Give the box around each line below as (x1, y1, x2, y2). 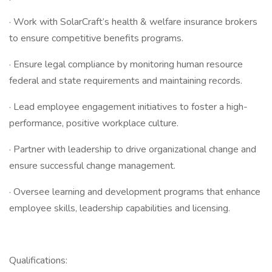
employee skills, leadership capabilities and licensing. (9, 202, 230, 215)
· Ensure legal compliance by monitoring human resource (9, 58, 243, 71)
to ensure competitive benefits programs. (9, 32, 183, 45)
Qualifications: (9, 254, 67, 267)
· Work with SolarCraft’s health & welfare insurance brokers (9, 15, 257, 29)
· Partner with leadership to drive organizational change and (9, 143, 256, 156)
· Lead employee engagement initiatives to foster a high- (9, 100, 248, 114)
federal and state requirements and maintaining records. (9, 74, 242, 87)
